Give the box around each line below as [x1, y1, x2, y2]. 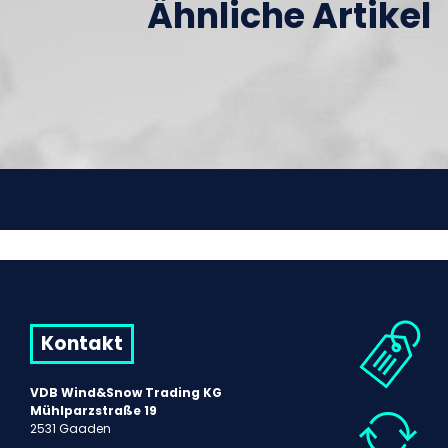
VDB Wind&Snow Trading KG [30, 384, 222, 402]
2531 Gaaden [30, 420, 111, 438]
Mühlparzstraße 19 [30, 402, 157, 420]
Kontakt [41, 330, 123, 358]
